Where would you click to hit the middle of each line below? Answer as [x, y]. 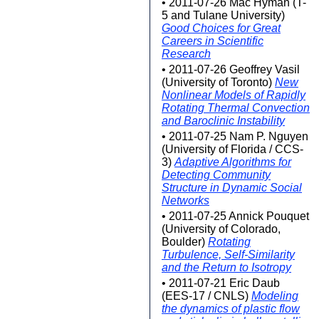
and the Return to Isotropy [226, 267]
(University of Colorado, [221, 229]
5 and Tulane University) [223, 15]
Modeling [275, 296]
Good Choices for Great [221, 28]
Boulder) [185, 242]
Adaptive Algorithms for [233, 162]
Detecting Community [216, 175]
